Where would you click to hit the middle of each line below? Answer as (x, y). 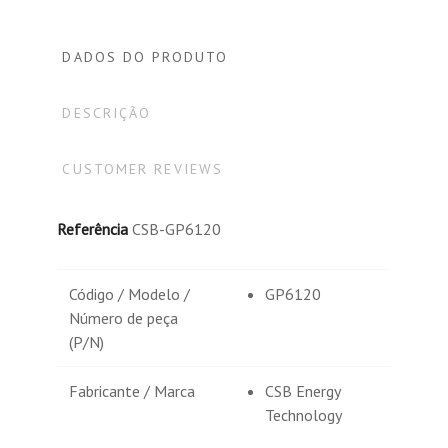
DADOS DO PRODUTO (145, 57)
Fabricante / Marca (132, 391)
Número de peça (124, 318)
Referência (93, 229)
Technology (304, 415)
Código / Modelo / (130, 294)
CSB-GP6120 (177, 229)
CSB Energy (303, 391)
